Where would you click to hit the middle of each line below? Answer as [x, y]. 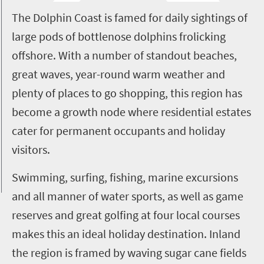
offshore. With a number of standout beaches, [124, 55]
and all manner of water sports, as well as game [128, 196]
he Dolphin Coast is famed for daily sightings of [133, 17]
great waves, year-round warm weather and [118, 74]
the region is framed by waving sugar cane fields [129, 252]
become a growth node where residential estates [131, 111]
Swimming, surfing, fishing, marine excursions [125, 177]
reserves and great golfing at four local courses [126, 214]
